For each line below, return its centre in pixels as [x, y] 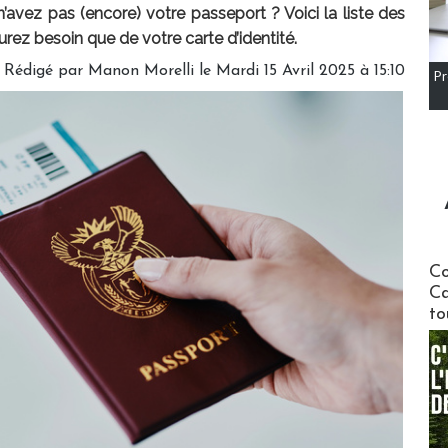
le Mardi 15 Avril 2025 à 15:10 [299, 71]
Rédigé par [46, 71]
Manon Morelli [141, 71]
